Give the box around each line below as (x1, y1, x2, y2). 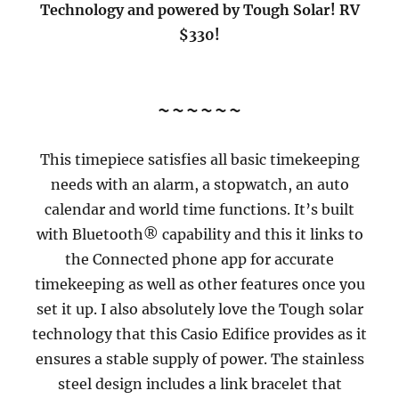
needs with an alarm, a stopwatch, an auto (50, 175, 349, 194)
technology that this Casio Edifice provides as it (32, 325, 367, 344)
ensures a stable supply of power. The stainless (35, 350, 364, 369)
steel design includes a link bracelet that (57, 375, 342, 394)
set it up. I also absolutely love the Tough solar (36, 300, 363, 319)
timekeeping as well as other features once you (34, 275, 365, 294)
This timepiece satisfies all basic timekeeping (39, 151, 360, 169)
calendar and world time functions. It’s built (45, 200, 354, 219)
